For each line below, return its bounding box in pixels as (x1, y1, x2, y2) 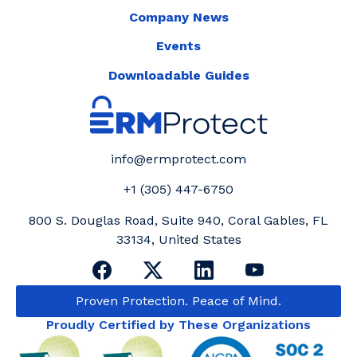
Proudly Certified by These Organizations (46, 317, 311, 333)
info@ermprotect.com (111, 151, 246, 167)
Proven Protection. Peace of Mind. (76, 293, 281, 309)
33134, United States (116, 231, 241, 247)
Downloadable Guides (108, 67, 249, 83)
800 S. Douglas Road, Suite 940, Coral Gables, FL (29, 212, 328, 228)
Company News (128, 9, 229, 25)
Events (156, 38, 201, 54)
